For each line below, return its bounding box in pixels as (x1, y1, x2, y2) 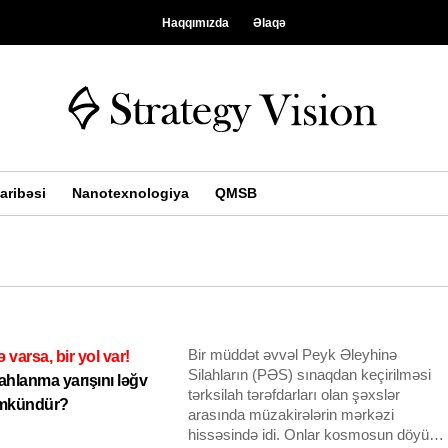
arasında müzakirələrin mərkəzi (188, 406, 395, 423)
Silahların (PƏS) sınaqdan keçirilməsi (188, 366, 432, 383)
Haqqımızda (162, 16, 229, 30)
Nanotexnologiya (71, 185, 189, 201)
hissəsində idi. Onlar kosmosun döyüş (188, 426, 438, 443)
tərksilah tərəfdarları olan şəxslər (188, 386, 401, 403)
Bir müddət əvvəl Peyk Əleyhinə (188, 346, 398, 363)
